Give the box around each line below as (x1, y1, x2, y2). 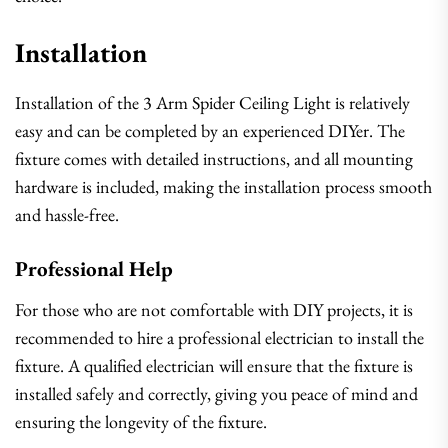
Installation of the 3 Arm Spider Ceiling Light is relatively (15, 91, 410, 114)
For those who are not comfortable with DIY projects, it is (15, 298, 413, 321)
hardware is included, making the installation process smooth (15, 175, 432, 198)
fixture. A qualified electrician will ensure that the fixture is (15, 354, 413, 377)
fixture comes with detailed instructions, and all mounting (15, 147, 413, 170)
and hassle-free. (15, 203, 119, 226)
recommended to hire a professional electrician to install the (15, 326, 424, 349)
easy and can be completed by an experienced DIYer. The (15, 119, 405, 142)
